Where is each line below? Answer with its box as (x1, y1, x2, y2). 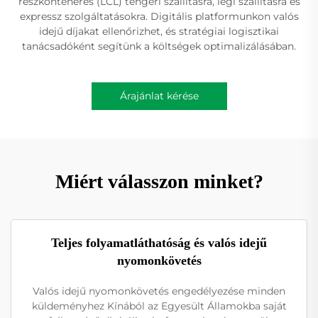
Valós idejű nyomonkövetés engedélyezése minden (33, 285, 285, 298)
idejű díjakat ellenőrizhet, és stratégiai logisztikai (39, 25, 279, 38)
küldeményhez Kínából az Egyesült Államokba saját (31, 300, 287, 313)
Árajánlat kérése (119, 89, 199, 103)
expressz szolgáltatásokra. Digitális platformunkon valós (19, 10, 299, 23)
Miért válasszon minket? (55, 170, 263, 193)
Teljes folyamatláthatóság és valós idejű (51, 236, 267, 251)
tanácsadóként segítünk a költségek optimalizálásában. (22, 40, 296, 53)
